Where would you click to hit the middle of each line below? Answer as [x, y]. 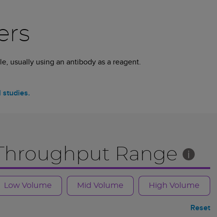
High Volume [174, 186]
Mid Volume [100, 186]
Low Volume [28, 186]
